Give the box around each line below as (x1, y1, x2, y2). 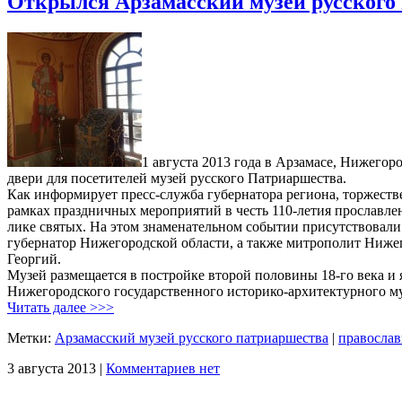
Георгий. (7, 250, 61, 267)
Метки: (7, 329, 55, 345)
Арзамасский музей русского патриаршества (55, 329, 328, 345)
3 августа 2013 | (7, 360, 106, 376)
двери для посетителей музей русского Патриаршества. (7, 170, 346, 186)
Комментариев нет (106, 360, 220, 376)
